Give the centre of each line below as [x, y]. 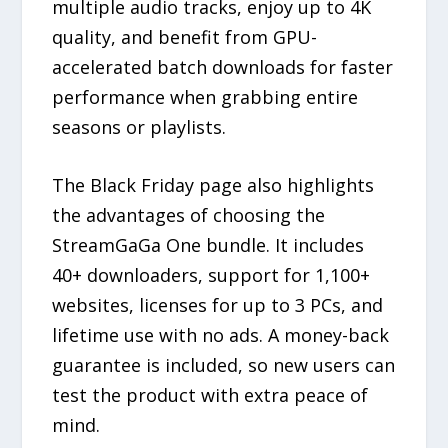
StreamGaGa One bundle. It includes [208, 245]
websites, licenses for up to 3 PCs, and [218, 305]
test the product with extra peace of [210, 395]
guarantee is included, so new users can [224, 365]
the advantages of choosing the [189, 215]
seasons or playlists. [139, 126]
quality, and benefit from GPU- [185, 36]
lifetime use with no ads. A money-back [221, 335]
